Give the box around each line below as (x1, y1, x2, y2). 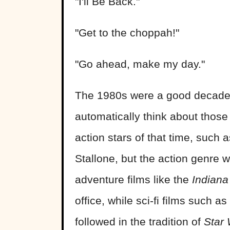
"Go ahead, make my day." (75, 58, 205, 70)
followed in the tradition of (75, 216, 204, 228)
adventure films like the (75, 174, 192, 186)
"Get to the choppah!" (75, 27, 179, 39)
